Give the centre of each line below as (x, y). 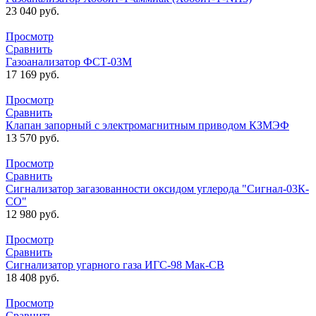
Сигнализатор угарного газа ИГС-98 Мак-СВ (115, 265)
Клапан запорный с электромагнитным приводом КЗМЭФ (147, 125)
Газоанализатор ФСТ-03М (69, 61)
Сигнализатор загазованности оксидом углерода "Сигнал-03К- (157, 188)
